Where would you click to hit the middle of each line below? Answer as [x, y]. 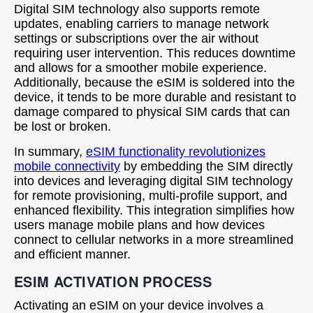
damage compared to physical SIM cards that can [152, 112]
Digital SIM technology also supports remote [137, 9]
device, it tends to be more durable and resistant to [155, 97]
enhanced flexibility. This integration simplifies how [154, 210]
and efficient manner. [72, 254]
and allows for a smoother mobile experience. [140, 68]
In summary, [50, 152]
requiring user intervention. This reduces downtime [155, 53]
